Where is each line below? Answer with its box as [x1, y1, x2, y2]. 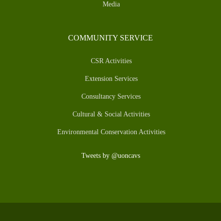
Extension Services [84, 75, 138, 83]
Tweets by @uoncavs [81, 152, 140, 160]
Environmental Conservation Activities [57, 128, 165, 136]
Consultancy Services [81, 93, 141, 101]
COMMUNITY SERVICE [68, 34, 153, 42]
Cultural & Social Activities [72, 110, 150, 118]
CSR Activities [90, 57, 132, 65]
